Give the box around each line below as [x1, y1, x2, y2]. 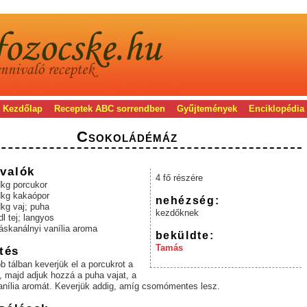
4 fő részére [155, 173, 203, 184]
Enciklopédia [248, 103, 304, 114]
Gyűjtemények [176, 103, 237, 114]
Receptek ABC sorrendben [53, 103, 165, 114]
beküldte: [155, 229, 214, 242]
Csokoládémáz [77, 128, 178, 145]
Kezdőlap [2, 103, 42, 114]
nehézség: [155, 194, 220, 207]
